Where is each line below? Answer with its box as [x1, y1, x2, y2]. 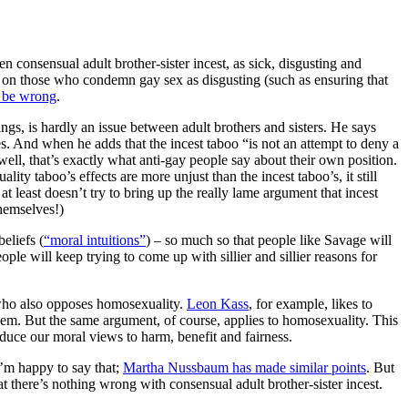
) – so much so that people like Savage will [146, 231, 392, 248]
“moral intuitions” [44, 231, 146, 248]
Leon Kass [187, 295, 249, 311]
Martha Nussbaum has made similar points [123, 359, 366, 375]
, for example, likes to [249, 295, 372, 311]
